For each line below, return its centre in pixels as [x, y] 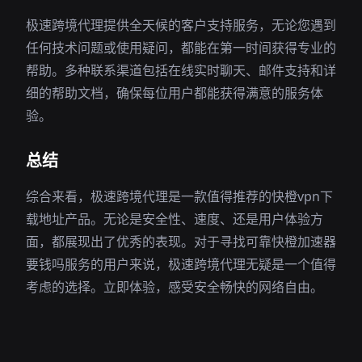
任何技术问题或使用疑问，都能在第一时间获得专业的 [181, 48]
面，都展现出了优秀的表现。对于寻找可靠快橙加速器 [181, 242]
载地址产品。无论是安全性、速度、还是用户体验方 [175, 219]
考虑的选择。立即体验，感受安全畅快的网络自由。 [175, 287]
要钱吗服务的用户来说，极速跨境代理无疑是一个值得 [181, 264]
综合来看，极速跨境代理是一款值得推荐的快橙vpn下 [179, 196]
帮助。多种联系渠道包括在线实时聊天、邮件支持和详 [181, 70]
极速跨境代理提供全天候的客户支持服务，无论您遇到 [181, 25]
